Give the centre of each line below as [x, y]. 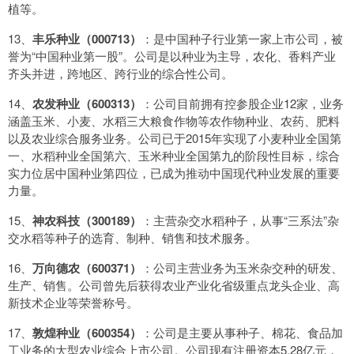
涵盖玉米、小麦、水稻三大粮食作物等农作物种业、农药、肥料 [174, 121]
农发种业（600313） [87, 104]
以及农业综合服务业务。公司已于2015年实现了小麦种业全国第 [175, 138]
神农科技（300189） [87, 221]
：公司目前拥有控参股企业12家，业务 [243, 104]
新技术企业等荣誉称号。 [73, 303]
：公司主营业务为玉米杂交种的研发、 [242, 268]
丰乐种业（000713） [87, 39]
